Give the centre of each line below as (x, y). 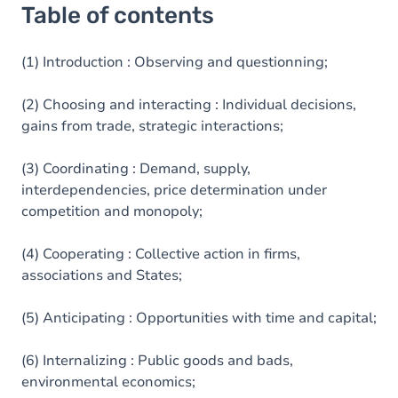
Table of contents (118, 16)
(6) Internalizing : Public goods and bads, (157, 361)
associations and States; (102, 275)
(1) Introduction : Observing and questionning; (175, 62)
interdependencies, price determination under (174, 190)
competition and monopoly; (112, 211)
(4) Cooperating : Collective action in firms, (161, 254)
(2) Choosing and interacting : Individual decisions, (189, 105)
